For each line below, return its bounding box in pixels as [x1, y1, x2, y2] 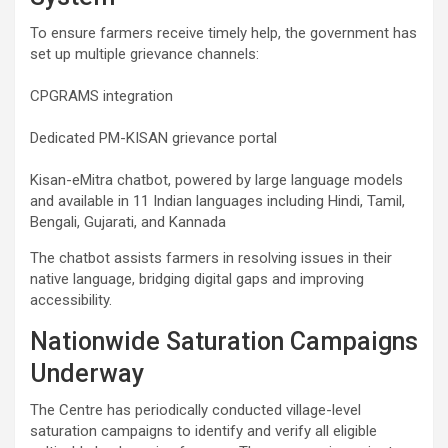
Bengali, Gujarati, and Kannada [30, 213, 226, 232]
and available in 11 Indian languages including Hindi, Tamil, [30, 192, 405, 211]
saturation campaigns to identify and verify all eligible [30, 422, 377, 441]
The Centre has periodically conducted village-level [30, 401, 361, 420]
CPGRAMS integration [30, 87, 173, 106]
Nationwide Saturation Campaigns [30, 327, 418, 357]
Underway [30, 359, 144, 389]
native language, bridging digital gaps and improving [30, 270, 364, 289]
